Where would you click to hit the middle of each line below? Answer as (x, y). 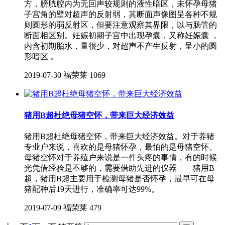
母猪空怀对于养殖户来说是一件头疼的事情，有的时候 (121, 157)
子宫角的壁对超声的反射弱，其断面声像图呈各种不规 (121, 15)
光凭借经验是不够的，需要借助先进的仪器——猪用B (119, 168)
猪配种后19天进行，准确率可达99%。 (92, 189)
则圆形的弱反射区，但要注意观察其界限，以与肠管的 (121, 25)
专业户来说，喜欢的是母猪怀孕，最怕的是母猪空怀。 (121, 147)
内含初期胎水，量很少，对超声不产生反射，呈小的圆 (121, 46)
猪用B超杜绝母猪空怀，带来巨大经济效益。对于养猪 (119, 136)
